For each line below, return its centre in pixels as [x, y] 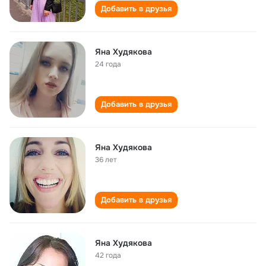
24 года [108, 64]
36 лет [106, 160]
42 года [108, 255]
